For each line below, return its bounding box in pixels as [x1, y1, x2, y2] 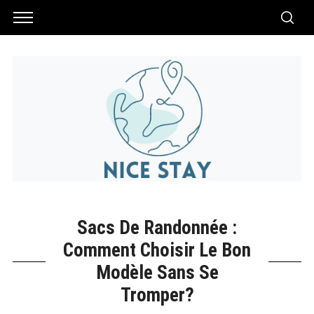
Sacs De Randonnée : [77, 216, 237, 239]
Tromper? [120, 283, 194, 306]
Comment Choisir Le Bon [63, 238, 251, 261]
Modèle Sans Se [95, 261, 219, 284]
